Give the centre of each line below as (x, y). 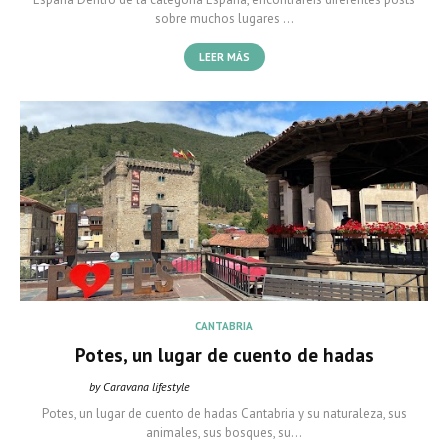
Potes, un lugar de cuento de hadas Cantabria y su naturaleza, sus (224, 413)
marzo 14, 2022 (322, 386)
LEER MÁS (224, 57)
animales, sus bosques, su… (224, 432)
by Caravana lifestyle (139, 386)
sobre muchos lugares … (224, 18)
